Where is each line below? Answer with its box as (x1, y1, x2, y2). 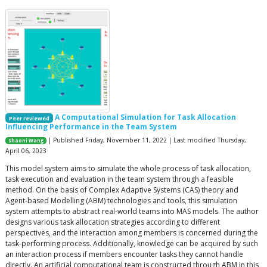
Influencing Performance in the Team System (5, 121, 177, 132)
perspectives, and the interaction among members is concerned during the (5, 227, 258, 238)
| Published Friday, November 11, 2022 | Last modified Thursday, (46, 135, 247, 144)
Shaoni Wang (8, 137, 44, 144)
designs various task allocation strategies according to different (5, 216, 220, 227)
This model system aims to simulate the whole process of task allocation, (5, 163, 251, 173)
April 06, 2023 (5, 146, 46, 155)
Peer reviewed (8, 114, 49, 122)
